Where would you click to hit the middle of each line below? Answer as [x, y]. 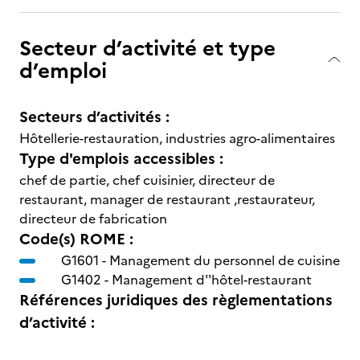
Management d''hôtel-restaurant [212, 280]
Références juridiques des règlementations [176, 300]
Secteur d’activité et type [147, 48]
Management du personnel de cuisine [225, 260]
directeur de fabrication [93, 219]
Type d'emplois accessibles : [121, 159]
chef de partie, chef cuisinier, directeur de [147, 180]
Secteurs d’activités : [94, 117]
